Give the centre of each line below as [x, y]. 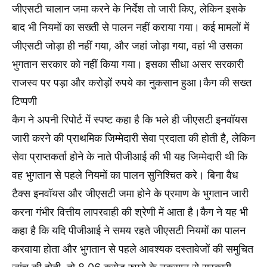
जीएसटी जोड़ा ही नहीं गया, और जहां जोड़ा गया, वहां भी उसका [127, 45]
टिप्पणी [24, 101]
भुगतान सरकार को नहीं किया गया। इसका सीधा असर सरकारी [128, 64]
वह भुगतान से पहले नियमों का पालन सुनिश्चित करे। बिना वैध [125, 175]
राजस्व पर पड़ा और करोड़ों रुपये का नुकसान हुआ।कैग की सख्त [132, 82]
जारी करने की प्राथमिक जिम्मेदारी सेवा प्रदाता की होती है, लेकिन [133, 138]
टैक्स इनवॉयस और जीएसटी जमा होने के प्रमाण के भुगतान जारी [130, 193]
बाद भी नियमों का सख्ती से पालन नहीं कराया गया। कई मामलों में [131, 27]
